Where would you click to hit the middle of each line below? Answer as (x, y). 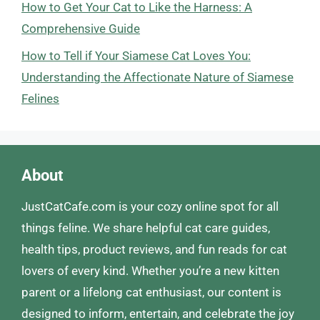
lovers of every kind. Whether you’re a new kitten (150, 271)
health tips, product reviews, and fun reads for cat (154, 249)
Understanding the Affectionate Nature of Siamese (157, 77)
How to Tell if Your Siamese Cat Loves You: (136, 56)
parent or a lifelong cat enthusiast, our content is (151, 292)
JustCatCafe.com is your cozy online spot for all (150, 206)
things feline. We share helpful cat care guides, (146, 228)
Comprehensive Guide (81, 28)
